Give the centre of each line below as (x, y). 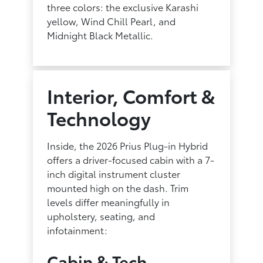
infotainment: (77, 230)
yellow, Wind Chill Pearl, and (112, 21)
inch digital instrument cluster (114, 173)
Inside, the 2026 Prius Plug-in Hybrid (128, 145)
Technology (99, 117)
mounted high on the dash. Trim (118, 187)
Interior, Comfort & (131, 95)
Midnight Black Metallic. (100, 35)
